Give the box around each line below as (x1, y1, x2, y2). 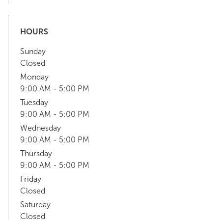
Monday (20, 72, 49, 82)
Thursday (20, 149, 52, 158)
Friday (20, 174, 41, 184)
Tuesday (20, 98, 48, 107)
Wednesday (20, 123, 61, 133)
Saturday (20, 200, 51, 209)
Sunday (20, 47, 46, 56)
